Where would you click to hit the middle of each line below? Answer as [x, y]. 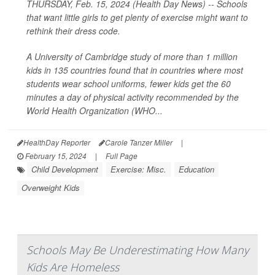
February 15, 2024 [55, 156]
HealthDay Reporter [57, 142]
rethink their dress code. [73, 31]
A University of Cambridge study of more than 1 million [132, 56]
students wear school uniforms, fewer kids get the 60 [129, 83]
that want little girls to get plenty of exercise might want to [137, 17]
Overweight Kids [51, 188]
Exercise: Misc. [138, 169]
